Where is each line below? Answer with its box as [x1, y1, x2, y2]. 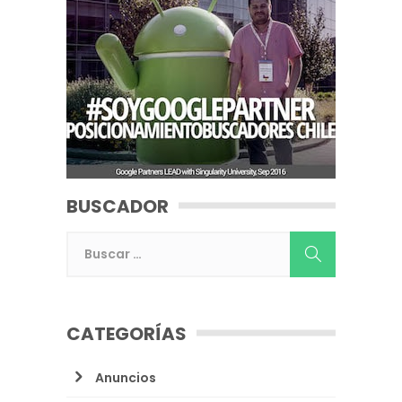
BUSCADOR [66, 193, 169, 219]
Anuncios [95, 368, 156, 387]
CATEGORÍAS [66, 320, 187, 346]
